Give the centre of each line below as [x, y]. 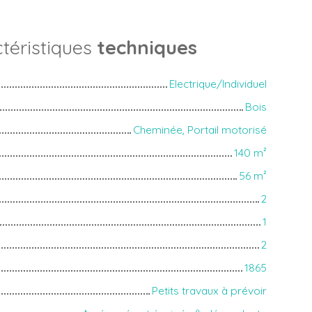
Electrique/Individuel [218, 83]
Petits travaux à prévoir [209, 290]
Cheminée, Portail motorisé [200, 129]
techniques [147, 47]
